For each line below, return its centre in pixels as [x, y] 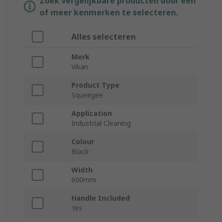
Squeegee [87, 95]
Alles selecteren [104, 37]
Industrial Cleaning [101, 123]
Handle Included [101, 198]
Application [92, 113]
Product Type [95, 85]
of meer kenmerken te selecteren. [109, 13]
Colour [83, 142]
